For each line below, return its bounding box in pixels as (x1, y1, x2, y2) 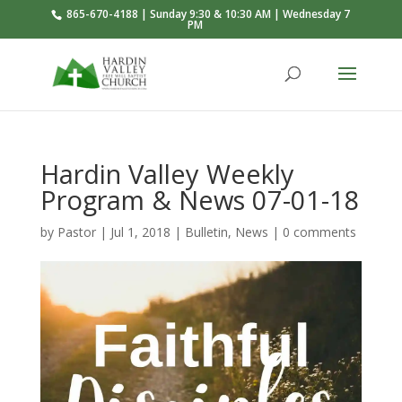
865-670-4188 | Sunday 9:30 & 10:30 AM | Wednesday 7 (64, 6, 351, 22)
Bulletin (184, 223, 228, 240)
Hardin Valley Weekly (39, 156, 294, 191)
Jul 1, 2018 (109, 223, 170, 240)
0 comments (282, 223, 356, 240)
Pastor (57, 223, 96, 240)
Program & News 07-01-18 (39, 182, 360, 217)
